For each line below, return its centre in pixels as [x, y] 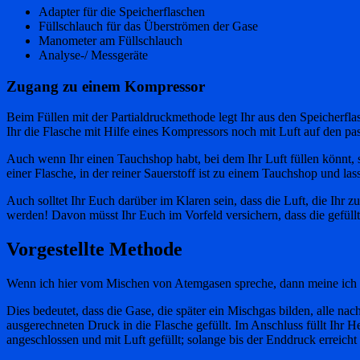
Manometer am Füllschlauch [110, 40]
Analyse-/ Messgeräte [93, 55]
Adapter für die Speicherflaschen [122, 11]
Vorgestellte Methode [94, 250]
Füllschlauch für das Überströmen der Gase [148, 26]
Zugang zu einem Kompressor [106, 86]
